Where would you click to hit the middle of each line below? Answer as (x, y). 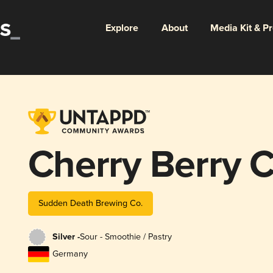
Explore (122, 28)
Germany (70, 254)
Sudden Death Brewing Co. (90, 203)
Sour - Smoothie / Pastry (126, 237)
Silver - (66, 237)
